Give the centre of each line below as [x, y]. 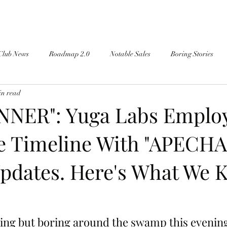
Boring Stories [192, 54]
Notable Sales [130, 54]
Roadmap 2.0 [69, 54]
